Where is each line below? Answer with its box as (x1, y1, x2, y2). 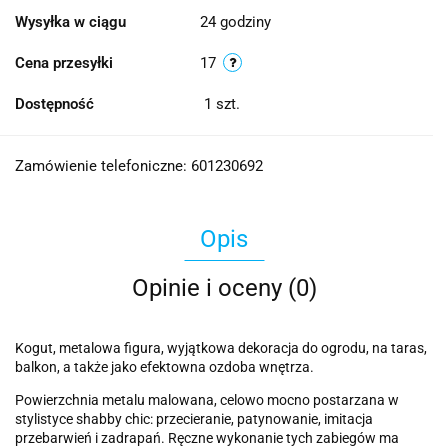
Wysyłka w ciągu (15, 13, 126, 32)
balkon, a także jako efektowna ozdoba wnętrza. (15, 359, 314, 376)
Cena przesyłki (15, 54, 113, 73)
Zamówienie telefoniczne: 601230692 (15, 157, 263, 176)
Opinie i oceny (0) (131, 274, 317, 303)
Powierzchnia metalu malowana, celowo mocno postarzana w (15, 392, 399, 409)
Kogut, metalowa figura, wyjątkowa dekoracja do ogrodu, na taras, (15, 340, 427, 357)
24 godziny (200, 13, 271, 32)
